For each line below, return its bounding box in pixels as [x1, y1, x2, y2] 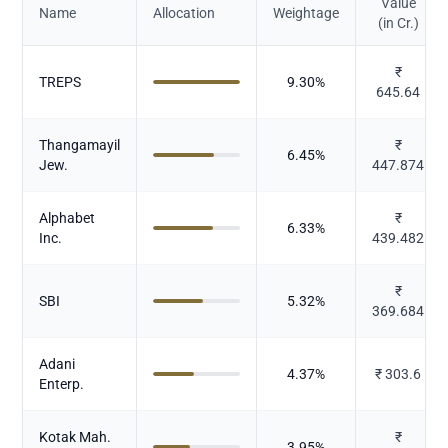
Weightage [273, 4, 340, 21]
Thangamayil [39, 136, 121, 153]
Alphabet [39, 209, 96, 226]
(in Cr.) [377, 14, 419, 31]
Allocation [153, 4, 216, 21]
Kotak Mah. [39, 428, 112, 445]
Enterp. [39, 375, 85, 392]
